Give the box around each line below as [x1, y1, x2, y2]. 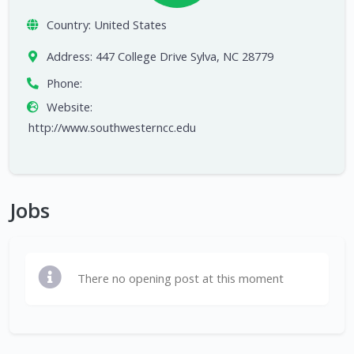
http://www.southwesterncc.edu [28, 119, 196, 136]
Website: [46, 99, 92, 115]
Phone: [46, 75, 82, 92]
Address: [46, 48, 92, 65]
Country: [46, 17, 91, 33]
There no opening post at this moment [77, 270, 284, 287]
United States [93, 17, 167, 33]
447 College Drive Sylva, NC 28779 [95, 48, 273, 65]
